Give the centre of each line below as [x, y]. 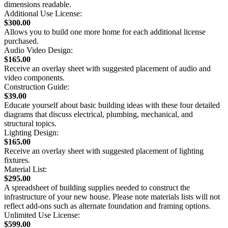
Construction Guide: [37, 87]
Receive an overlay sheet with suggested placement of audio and [107, 68]
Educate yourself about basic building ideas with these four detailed [112, 105]
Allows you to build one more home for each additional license [105, 32]
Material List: [25, 169]
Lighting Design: [31, 132]
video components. [34, 77]
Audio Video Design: [38, 50]
